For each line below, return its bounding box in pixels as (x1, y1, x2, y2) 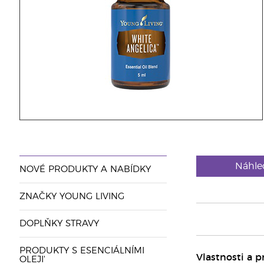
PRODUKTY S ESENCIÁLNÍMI (19, 246, 144, 255)
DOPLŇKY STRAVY (19, 219, 99, 228)
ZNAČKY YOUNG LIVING (19, 192, 124, 201)
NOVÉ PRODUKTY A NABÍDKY (19, 165, 151, 174)
